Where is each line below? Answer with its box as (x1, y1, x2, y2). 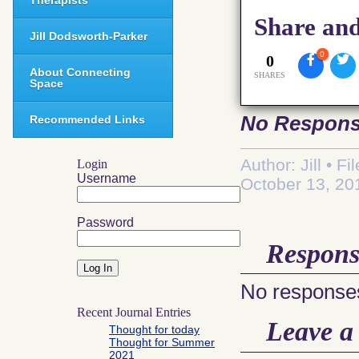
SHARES (254, 71, 286, 80)
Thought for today (109, 323, 200, 336)
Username (77, 171, 136, 185)
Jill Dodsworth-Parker (30, 30, 147, 42)
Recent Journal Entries (77, 305, 191, 319)
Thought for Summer (109, 336, 215, 349)
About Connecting (30, 66, 131, 79)
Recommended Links (30, 113, 145, 126)
